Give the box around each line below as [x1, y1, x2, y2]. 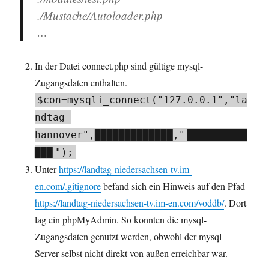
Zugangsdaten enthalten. [35, 76, 128, 89]
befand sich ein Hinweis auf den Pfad [101, 179, 246, 192]
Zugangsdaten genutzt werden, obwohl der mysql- [35, 229, 225, 243]
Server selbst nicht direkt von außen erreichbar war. [35, 246, 228, 259]
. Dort [224, 196, 247, 209]
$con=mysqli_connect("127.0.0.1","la [37, 94, 248, 106]
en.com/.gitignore [35, 179, 101, 192]
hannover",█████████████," [35, 128, 186, 141]
